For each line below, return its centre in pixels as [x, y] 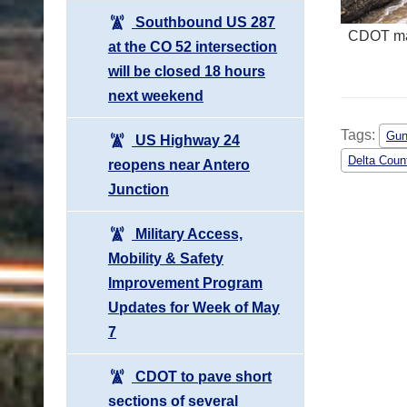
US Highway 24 [186, 140]
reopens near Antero [179, 164]
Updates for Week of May [194, 307]
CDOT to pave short [202, 376]
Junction [139, 189]
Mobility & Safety [166, 258]
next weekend [156, 95]
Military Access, [187, 233]
